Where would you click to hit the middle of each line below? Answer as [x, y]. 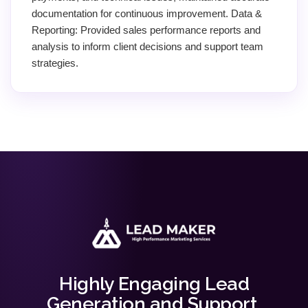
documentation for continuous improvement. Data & [147, 13]
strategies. [55, 63]
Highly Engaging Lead [154, 283]
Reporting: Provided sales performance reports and [146, 30]
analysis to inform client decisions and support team [147, 46]
